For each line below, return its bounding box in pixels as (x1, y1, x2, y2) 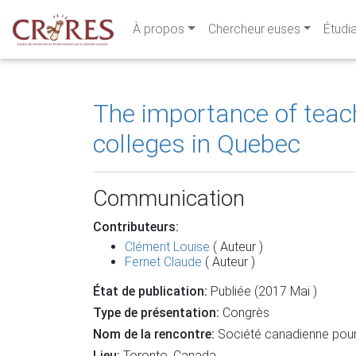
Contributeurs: (93, 219, 179, 234)
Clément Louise (125, 239, 210, 254)
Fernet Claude (125, 254, 202, 269)
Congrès (222, 305, 269, 320)
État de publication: (93, 284, 207, 299)
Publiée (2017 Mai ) (207, 284, 317, 299)
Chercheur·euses (207, 21, 300, 37)
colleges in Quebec (93, 129, 300, 159)
